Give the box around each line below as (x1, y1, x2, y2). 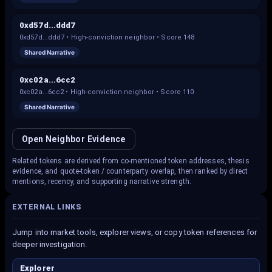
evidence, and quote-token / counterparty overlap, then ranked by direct (12, 167, 248, 175)
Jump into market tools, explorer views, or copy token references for (12, 228, 257, 237)
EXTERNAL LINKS (12, 203, 81, 211)
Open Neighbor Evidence (22, 134, 126, 144)
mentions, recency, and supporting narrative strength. (12, 177, 191, 186)
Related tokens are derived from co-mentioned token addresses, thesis (12, 157, 250, 165)
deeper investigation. (12, 240, 87, 249)
